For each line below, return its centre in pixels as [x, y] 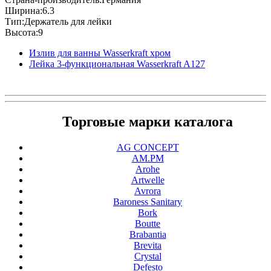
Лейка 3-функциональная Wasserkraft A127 [117, 64]
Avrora [148, 191]
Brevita [148, 246]
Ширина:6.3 [30, 10]
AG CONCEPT [148, 148]
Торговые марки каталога [148, 122]
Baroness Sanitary [148, 202]
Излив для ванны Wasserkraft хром [100, 53]
